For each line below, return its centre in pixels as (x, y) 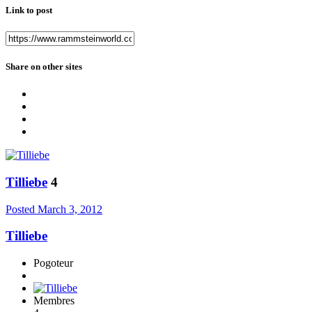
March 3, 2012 (70, 209)
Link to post (29, 10)
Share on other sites (44, 66)
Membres (54, 300)
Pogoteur (53, 263)
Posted (22, 209)
